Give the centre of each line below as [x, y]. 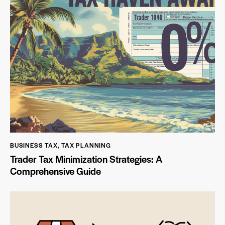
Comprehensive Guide [55, 171]
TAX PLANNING [86, 145]
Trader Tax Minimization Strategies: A [86, 159]
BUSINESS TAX [34, 145]
